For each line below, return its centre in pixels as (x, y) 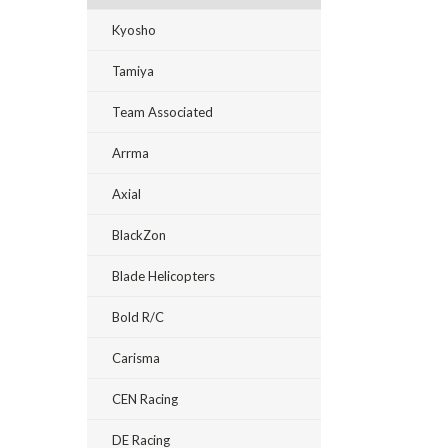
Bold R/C (138, 317)
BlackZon (139, 235)
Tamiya (133, 71)
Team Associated (162, 112)
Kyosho (134, 30)
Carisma (136, 358)
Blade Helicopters (163, 276)
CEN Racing (145, 399)
